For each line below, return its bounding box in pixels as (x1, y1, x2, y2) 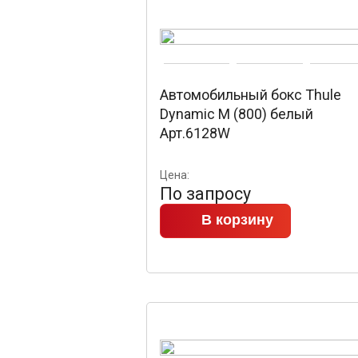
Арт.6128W (160, 125, 230, 141)
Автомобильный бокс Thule (160, 86, 341, 103)
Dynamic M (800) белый (160, 105, 313, 122)
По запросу (160, 184, 251, 204)
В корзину (201, 212, 273, 228)
